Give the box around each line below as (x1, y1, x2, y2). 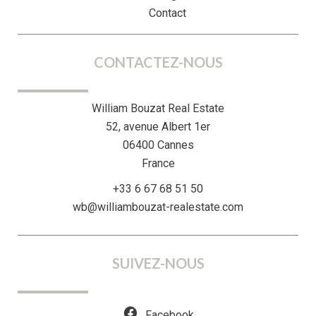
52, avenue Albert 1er (106, 120, 210, 133)
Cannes (154, 138, 194, 152)
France (141, 157, 175, 170)
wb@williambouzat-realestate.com (73, 200, 243, 214)
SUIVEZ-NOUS (111, 255, 205, 272)
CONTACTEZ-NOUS (93, 54, 223, 71)
